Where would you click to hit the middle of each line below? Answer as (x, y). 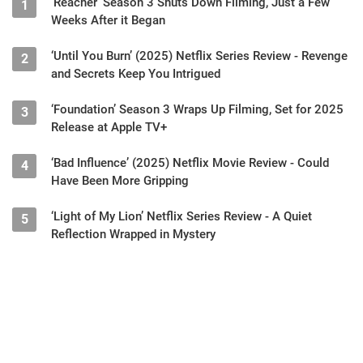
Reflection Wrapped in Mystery (133, 235)
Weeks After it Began (108, 21)
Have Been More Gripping (120, 181)
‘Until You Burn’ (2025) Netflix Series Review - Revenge (199, 56)
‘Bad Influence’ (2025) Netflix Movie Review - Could (190, 163)
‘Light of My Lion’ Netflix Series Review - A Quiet (181, 217)
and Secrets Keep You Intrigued (136, 74)
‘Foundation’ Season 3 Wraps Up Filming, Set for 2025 (197, 110)
